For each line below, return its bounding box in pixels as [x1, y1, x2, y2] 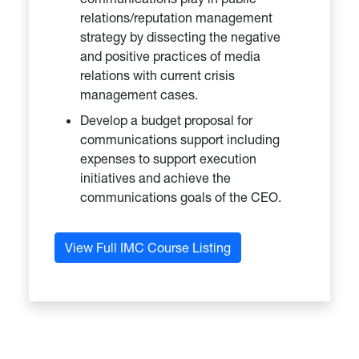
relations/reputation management [80, 9, 272, 26]
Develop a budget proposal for [80, 111, 252, 128]
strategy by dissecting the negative [80, 28, 280, 45]
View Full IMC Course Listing [65, 239, 231, 256]
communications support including [80, 131, 280, 147]
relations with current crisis [80, 67, 235, 83]
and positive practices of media [80, 47, 260, 64]
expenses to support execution [80, 150, 256, 167]
